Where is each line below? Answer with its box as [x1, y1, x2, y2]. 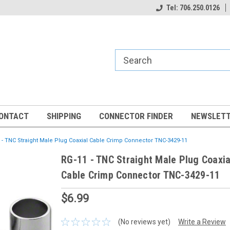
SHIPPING [47, 111, 81, 121]
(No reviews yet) [118, 217, 170, 226]
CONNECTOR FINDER [99, 111, 173, 121]
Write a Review [178, 217, 226, 226]
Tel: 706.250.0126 [166, 4, 220, 12]
